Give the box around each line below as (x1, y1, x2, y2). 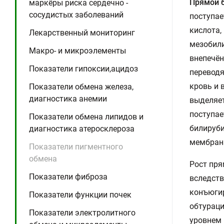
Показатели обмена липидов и (29, 112, 143, 121)
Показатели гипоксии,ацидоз (29, 64, 138, 73)
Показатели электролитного (29, 208, 135, 217)
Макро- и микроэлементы (29, 46, 126, 55)
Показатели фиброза (29, 172, 107, 181)
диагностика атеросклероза (29, 124, 134, 133)
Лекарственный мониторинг (29, 28, 135, 37)
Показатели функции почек (29, 190, 131, 199)
